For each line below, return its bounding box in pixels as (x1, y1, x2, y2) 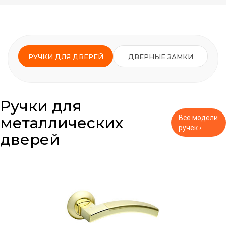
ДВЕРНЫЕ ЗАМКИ (128, 52, 193, 61)
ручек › (179, 124, 202, 132)
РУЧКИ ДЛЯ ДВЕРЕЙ (28, 52, 103, 61)
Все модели (179, 114, 218, 122)
